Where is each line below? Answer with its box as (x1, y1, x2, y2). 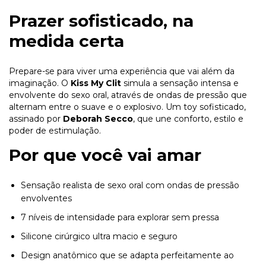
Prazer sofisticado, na (9, 11, 194, 31)
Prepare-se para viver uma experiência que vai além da (9, 65, 235, 77)
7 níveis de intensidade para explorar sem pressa (21, 211, 219, 223)
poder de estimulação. (9, 125, 101, 136)
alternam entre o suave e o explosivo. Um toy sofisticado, (9, 101, 246, 112)
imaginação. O (9, 77, 71, 88)
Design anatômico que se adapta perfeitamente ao (21, 249, 234, 261)
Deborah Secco (63, 113, 133, 124)
